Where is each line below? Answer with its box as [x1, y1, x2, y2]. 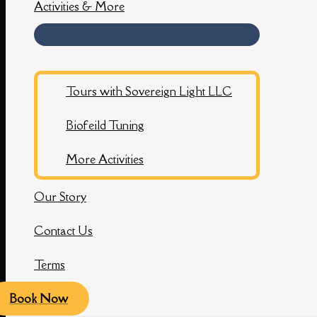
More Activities [66, 151, 144, 167]
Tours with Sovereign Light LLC [66, 83, 232, 99]
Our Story [34, 189, 86, 204]
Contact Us [34, 223, 93, 238]
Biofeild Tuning [66, 117, 144, 133]
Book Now [9, 291, 68, 306]
